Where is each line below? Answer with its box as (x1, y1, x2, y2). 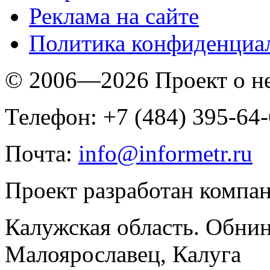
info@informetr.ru (78, 140, 253, 167)
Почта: (5, 140, 78, 167)
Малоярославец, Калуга (5, 241, 241, 268)
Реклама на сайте (29, 3, 199, 30)
